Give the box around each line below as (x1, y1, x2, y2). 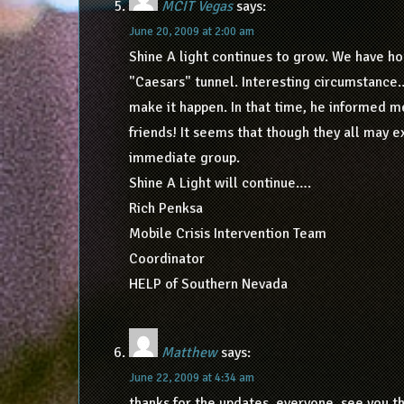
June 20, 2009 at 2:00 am (128, 23, 254, 39)
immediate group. (128, 148, 240, 167)
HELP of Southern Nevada (128, 274, 288, 293)
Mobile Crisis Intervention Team (128, 224, 326, 243)
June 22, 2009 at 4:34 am (128, 370, 254, 385)
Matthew (161, 343, 217, 362)
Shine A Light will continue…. (128, 173, 311, 192)
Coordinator (128, 249, 205, 268)
